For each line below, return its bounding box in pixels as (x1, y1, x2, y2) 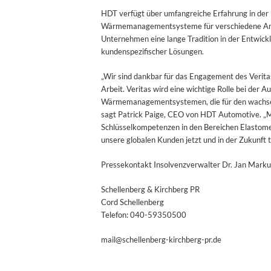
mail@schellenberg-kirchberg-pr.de (101, 235, 221, 245)
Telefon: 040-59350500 (101, 210, 186, 220)
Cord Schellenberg (101, 197, 164, 207)
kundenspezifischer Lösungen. (101, 47, 204, 57)
